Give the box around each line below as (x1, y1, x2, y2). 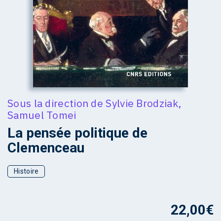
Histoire (14, 167, 39, 176)
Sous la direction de (7, 96, 106, 110)
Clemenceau (7, 140, 84, 156)
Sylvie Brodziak (106, 96, 178, 110)
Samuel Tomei (7, 108, 76, 122)
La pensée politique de (7, 125, 147, 142)
